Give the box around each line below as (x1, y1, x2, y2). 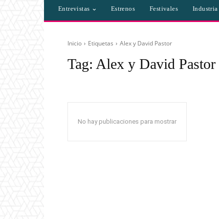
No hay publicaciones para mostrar (78, 118, 176, 126)
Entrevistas (58, 5, 90, 13)
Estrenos (110, 5, 135, 13)
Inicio (67, 39, 82, 48)
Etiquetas (88, 39, 113, 48)
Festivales (150, 5, 178, 13)
